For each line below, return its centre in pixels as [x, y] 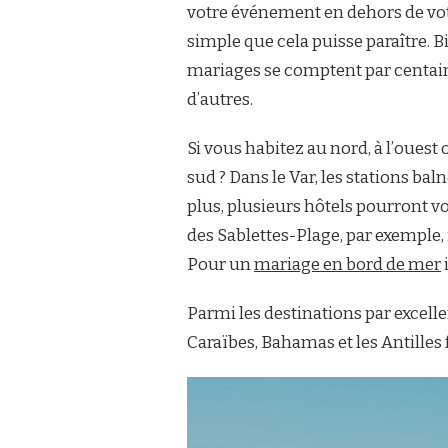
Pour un [220, 265]
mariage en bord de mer [347, 265]
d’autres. [220, 100]
